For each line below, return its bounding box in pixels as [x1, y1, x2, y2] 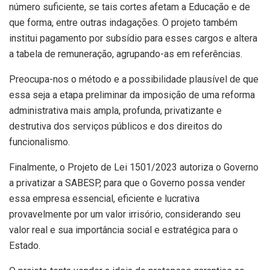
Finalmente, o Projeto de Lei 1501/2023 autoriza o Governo [9, 161, 259, 173]
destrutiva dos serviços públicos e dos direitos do [9, 120, 222, 132]
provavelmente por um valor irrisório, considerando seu [9, 208, 240, 220]
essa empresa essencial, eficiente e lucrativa [9, 192, 199, 204]
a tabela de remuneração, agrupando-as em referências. [9, 48, 242, 60]
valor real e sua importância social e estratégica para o [9, 224, 238, 236]
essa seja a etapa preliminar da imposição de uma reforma [9, 89, 255, 101]
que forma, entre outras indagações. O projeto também [9, 16, 237, 28]
